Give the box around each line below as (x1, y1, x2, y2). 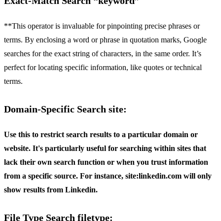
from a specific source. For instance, (4, 171, 125, 180)
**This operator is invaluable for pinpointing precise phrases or (4, 21, 200, 30)
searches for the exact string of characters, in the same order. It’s (4, 49, 201, 58)
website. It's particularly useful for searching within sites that (4, 144, 206, 152)
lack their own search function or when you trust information (4, 157, 208, 166)
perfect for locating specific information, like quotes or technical (4, 63, 202, 72)
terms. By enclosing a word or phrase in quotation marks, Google (4, 35, 207, 44)
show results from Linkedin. (4, 185, 98, 194)
